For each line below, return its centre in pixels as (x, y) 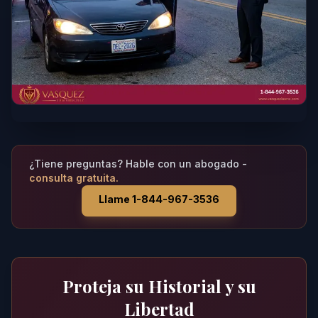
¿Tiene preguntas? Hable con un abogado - (138, 164)
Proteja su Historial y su (159, 286)
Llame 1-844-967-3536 (159, 199)
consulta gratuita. (74, 178)
